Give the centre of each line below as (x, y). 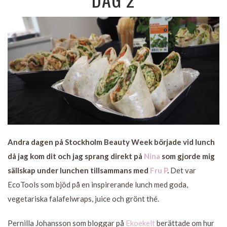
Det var (183, 170)
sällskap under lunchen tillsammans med (79, 170)
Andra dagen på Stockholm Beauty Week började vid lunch (111, 142)
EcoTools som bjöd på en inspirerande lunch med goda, (98, 184)
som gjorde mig (187, 156)
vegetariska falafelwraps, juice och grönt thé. (83, 198)
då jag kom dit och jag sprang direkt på (76, 156)
